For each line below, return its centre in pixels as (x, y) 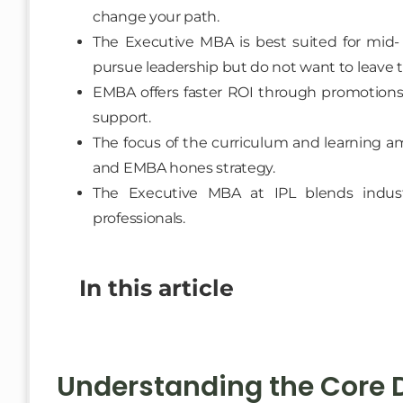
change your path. (156, 17)
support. (122, 118)
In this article (157, 288)
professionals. (139, 219)
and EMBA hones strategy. (184, 168)
